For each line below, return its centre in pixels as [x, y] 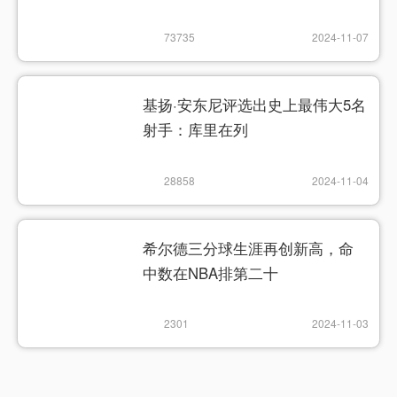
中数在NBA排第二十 [211, 272]
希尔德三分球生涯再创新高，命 [249, 248]
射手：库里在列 [196, 130]
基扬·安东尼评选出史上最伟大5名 [255, 105]
